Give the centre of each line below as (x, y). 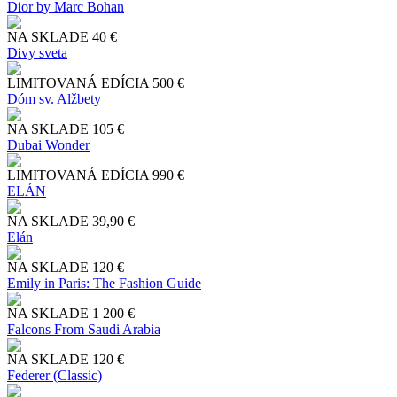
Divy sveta (37, 52)
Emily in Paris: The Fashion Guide (104, 283)
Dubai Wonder (48, 144)
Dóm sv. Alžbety (54, 98)
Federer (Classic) (54, 375)
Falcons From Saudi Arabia (84, 329)
